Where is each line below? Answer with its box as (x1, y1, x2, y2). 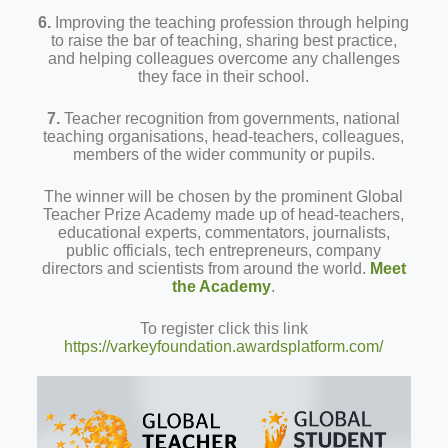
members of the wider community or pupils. (72, 146, 375, 163)
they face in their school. (138, 68, 310, 85)
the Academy (172, 278, 272, 295)
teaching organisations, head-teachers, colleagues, (43, 128, 405, 145)
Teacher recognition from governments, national (60, 110, 401, 127)
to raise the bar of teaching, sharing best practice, (50, 32, 397, 49)
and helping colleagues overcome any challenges (47, 50, 400, 67)
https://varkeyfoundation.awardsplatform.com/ (64, 338, 384, 355)
